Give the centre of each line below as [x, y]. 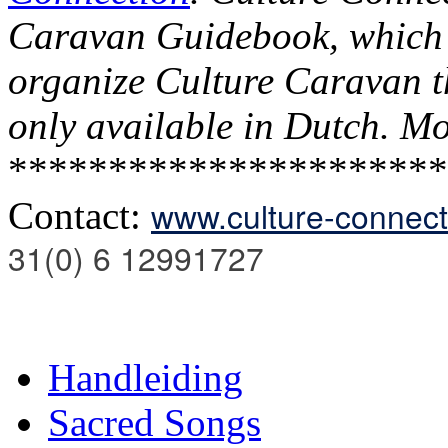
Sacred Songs [154, 422]
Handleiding [145, 377]
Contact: [79, 215]
